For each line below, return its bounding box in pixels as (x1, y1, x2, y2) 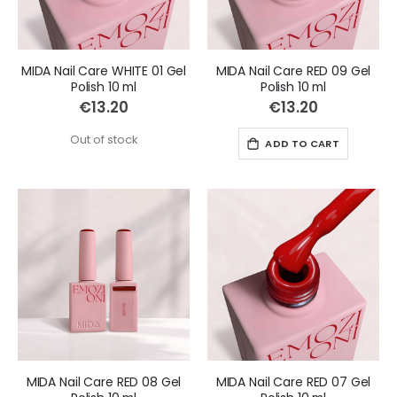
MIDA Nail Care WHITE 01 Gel (20, 61, 187, 80)
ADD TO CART (265, 136, 339, 152)
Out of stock (69, 131, 138, 149)
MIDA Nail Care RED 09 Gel (215, 61, 371, 80)
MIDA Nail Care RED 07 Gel (215, 372, 371, 391)
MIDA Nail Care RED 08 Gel (26, 372, 182, 391)
